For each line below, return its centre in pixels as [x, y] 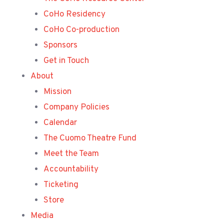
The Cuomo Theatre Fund [90, 138]
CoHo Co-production [81, 30]
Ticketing [61, 185]
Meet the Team [71, 154]
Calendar [60, 123]
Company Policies [76, 107]
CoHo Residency [74, 14]
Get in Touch [66, 61]
